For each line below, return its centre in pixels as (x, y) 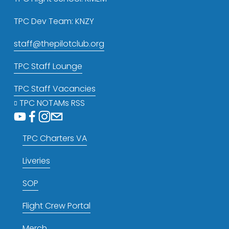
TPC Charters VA (54, 138)
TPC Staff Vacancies (54, 88)
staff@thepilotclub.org (59, 43)
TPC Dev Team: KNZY (54, 21)
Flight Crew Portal (56, 205)
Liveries (36, 161)
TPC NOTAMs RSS (52, 103)
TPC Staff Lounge (48, 66)
